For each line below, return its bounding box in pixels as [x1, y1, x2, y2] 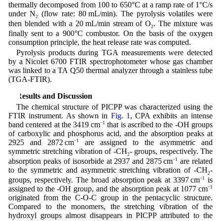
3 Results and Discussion [8, 92, 92, 101]
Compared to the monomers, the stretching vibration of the [8, 202, 213, 211]
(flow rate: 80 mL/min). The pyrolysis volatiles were [37, 9, 213, 18]
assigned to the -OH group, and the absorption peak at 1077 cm [8, 184, 208, 193]
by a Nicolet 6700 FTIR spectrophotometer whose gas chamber [8, 57, 213, 66]
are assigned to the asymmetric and [78, 138, 213, 147]
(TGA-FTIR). [8, 75, 52, 84]
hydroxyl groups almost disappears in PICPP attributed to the [8, 211, 213, 220]
